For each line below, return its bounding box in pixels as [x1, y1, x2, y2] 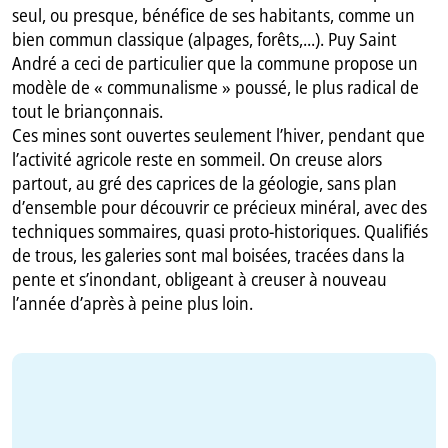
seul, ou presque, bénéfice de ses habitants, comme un [12, 3, 416, 28]
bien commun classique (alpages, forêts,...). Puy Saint [12, 27, 398, 52]
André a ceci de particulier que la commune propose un [12, 51, 419, 76]
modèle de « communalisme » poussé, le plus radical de [12, 75, 420, 100]
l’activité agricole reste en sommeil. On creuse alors [12, 147, 383, 172]
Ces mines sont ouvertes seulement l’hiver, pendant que [12, 123, 426, 148]
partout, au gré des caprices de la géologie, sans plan [12, 171, 398, 196]
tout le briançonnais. [12, 99, 164, 124]
